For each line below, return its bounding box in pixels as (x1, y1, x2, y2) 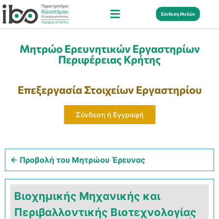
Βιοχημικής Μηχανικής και (14, 189, 160, 202)
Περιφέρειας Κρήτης (58, 52, 161, 66)
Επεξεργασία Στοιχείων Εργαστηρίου (17, 83, 202, 96)
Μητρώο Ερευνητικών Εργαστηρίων (19, 42, 200, 55)
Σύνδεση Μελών (161, 11, 196, 17)
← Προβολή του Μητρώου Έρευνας (10, 154, 145, 165)
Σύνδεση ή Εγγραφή (75, 109, 144, 119)
